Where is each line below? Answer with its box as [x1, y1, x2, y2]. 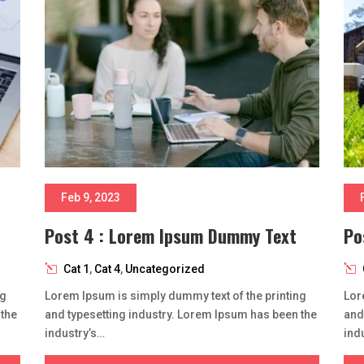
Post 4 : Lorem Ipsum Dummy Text [44, 222, 297, 249]
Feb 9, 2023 [60, 190, 120, 204]
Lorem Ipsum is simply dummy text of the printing [44, 288, 306, 302]
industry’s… [44, 326, 105, 340]
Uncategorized [124, 262, 205, 275]
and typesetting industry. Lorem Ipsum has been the [44, 307, 317, 321]
